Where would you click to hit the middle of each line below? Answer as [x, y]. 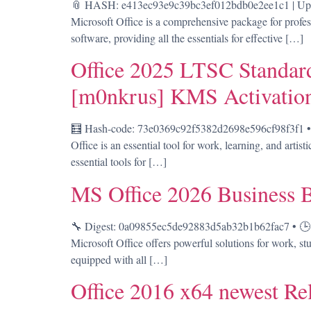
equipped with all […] [119, 259]
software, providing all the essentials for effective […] [187, 37]
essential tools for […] [119, 162]
